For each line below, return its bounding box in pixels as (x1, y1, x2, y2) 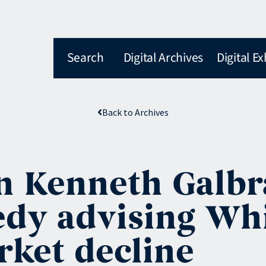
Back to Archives (102, 106, 169, 118)
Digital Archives (123, 49, 203, 67)
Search (66, 49, 104, 67)
